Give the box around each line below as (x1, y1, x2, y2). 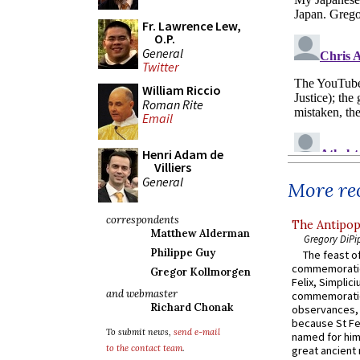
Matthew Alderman (150, 227, 250, 240)
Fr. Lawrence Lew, (142, 18, 241, 34)
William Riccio (142, 82, 221, 98)
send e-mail (174, 326, 220, 337)
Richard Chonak (150, 301, 233, 314)
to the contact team (106, 342, 182, 354)
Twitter (142, 59, 178, 76)
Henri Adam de (142, 146, 223, 162)
